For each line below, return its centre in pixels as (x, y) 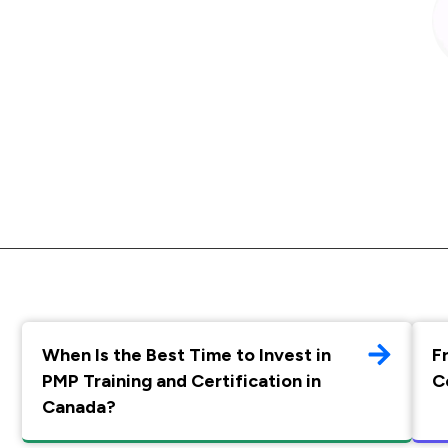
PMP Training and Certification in (181, 381)
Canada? (79, 407)
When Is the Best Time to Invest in (186, 355)
